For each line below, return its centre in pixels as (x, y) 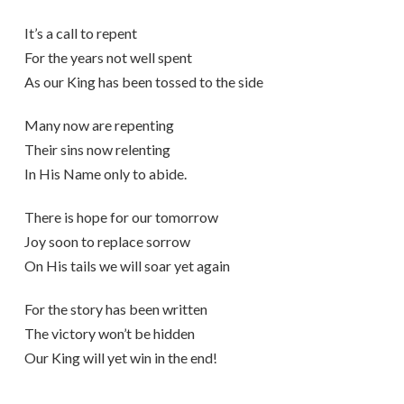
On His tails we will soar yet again (127, 266)
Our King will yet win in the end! (120, 358)
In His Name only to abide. (105, 174)
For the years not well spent (108, 57)
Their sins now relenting (97, 149)
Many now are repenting (99, 125)
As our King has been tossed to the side (143, 82)
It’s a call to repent (80, 33)
